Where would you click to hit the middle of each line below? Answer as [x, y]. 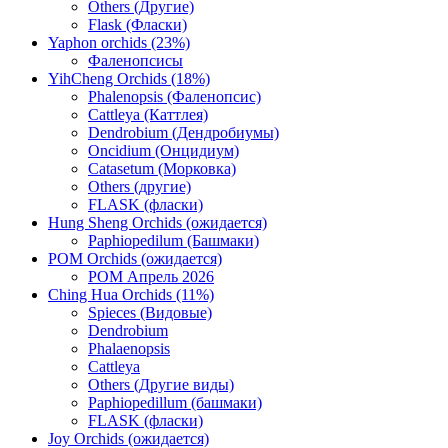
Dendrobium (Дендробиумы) [183, 132]
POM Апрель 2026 [151, 276]
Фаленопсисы [135, 60]
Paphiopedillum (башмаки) [175, 402]
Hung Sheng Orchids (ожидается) [157, 222]
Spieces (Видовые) [150, 312]
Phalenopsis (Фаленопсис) [174, 96]
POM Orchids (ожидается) [135, 258]
